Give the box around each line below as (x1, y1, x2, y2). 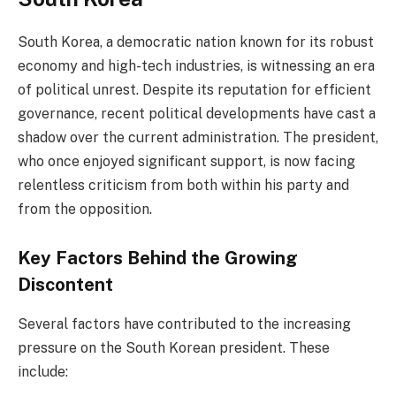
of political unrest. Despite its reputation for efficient (18, 80, 371, 98)
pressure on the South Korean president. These (18, 339, 330, 356)
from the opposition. (18, 200, 152, 217)
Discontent (18, 274, 113, 296)
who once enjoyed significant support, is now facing (18, 152, 355, 170)
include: (18, 362, 68, 380)
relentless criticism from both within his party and (18, 176, 349, 194)
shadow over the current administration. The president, (18, 128, 378, 146)
